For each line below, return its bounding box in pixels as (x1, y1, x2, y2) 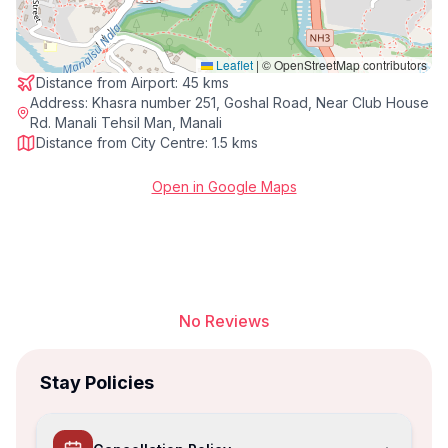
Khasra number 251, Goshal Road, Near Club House (91, 94, 429, 111)
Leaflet (213, 56, 253, 73)
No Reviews (179, 311, 269, 331)
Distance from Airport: (36, 74, 182, 91)
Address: (29, 94, 92, 111)
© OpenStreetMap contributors (259, 56, 427, 73)
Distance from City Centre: (36, 134, 212, 151)
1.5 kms (212, 134, 258, 151)
